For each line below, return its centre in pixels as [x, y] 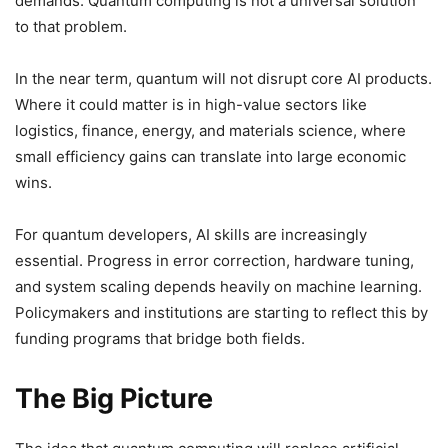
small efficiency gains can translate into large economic [210, 156]
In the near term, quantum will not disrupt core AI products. [223, 78]
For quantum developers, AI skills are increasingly [191, 234]
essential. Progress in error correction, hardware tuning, [214, 260]
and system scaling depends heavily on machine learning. [218, 286]
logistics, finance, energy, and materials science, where [210, 130]
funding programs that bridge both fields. [160, 338]
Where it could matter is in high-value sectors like [191, 104]
